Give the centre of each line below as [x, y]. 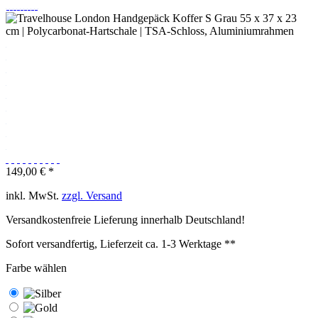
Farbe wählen [36, 268]
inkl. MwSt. [34, 195]
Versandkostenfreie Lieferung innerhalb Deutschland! [125, 219]
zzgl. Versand [92, 195]
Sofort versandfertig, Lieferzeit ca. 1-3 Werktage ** [121, 243]
